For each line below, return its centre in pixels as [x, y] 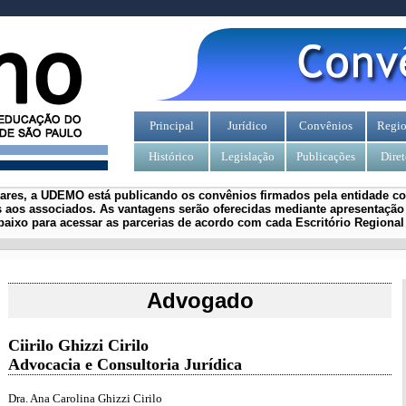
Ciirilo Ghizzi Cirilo [78, 345]
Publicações [326, 156]
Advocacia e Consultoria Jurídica [127, 364]
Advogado [200, 300]
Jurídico [247, 126]
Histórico [171, 156]
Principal [171, 126]
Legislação [247, 156]
